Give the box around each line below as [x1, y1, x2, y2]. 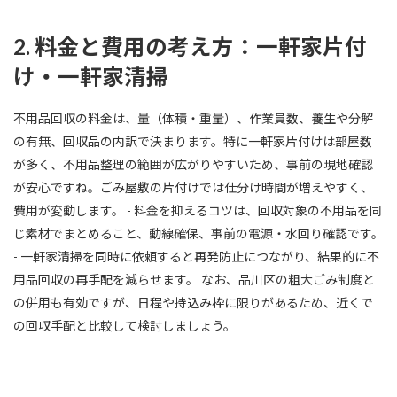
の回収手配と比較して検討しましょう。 [13, 318, 236, 334]
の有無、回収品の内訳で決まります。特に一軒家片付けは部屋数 [13, 134, 372, 150]
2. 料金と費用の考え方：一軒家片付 [13, 33, 367, 59]
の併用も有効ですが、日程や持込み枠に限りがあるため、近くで [13, 295, 373, 311]
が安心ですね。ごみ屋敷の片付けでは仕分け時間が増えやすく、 [13, 180, 373, 196]
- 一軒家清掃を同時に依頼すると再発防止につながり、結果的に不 [13, 249, 379, 265]
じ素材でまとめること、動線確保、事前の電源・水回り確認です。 [13, 226, 384, 242]
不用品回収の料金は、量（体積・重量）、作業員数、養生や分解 [13, 111, 373, 127]
